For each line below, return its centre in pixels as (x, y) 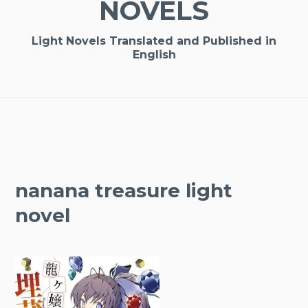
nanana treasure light (124, 191)
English (154, 55)
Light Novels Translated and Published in (154, 41)
